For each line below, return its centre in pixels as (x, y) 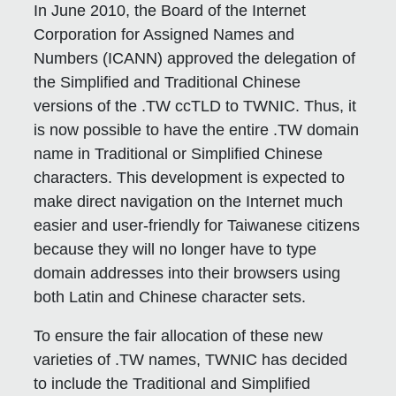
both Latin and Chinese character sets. (170, 297)
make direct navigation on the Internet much (189, 201)
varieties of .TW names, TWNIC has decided (191, 359)
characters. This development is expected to (190, 177)
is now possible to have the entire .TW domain (197, 129)
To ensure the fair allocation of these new (179, 335)
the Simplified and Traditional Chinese (168, 82)
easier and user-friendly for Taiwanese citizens (197, 225)
